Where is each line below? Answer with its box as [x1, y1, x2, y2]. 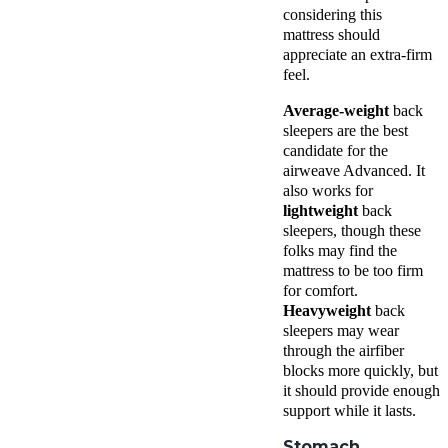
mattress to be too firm [283, 261, 423, 279]
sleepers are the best [283, 121, 408, 139]
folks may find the [283, 241, 397, 259]
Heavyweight [283, 301, 371, 319]
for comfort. [283, 281, 358, 299]
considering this [283, 5, 382, 23]
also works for [283, 181, 373, 199]
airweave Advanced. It [283, 161, 425, 179]
